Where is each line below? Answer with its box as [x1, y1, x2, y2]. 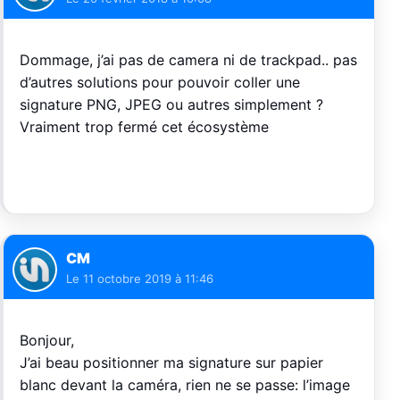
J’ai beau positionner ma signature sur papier [20, 354, 323, 372]
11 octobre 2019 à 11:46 [83, 271, 213, 287]
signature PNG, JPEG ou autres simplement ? [20, 96, 323, 114]
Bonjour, [20, 331, 74, 350]
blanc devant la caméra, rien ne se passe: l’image [20, 376, 350, 395]
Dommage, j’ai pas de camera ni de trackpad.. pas [20, 51, 357, 70]
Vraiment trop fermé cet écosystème [20, 118, 269, 137]
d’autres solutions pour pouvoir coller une [20, 73, 300, 92]
